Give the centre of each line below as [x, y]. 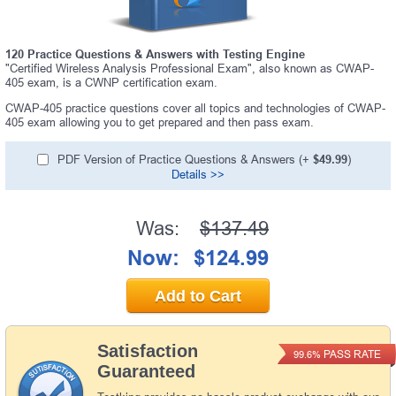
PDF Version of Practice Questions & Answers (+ [185, 159]
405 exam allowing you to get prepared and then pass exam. [160, 122]
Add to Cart [198, 296]
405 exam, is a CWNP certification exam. [111, 82]
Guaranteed [146, 371]
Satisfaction [148, 350]
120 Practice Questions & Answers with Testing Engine [155, 54]
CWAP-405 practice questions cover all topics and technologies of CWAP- [195, 108]
